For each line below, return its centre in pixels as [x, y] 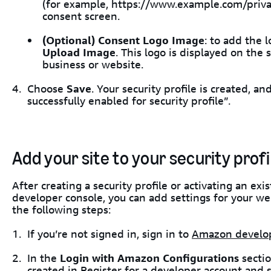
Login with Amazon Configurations [149, 258]
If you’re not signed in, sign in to [109, 234]
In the [44, 258]
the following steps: [61, 210]
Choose [47, 89]
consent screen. [81, 16]
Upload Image [79, 52]
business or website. [93, 64]
